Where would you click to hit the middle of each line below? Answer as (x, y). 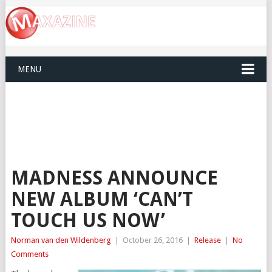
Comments (29, 254)
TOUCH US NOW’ (88, 221)
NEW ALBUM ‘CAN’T (102, 199)
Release (207, 240)
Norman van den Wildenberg (61, 240)
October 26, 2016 (152, 240)
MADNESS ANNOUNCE (114, 178)
